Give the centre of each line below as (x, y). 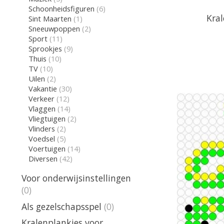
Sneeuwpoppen (54, 28)
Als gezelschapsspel (61, 206)
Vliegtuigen (47, 118)
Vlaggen (42, 108)
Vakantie (42, 88)
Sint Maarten (50, 18)
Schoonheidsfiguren (61, 8)
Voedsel (41, 138)
